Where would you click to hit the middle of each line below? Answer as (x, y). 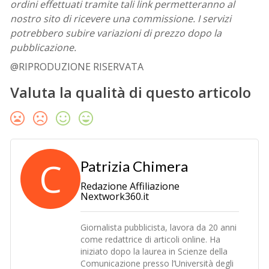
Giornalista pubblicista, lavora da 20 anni (159, 228)
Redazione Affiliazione (130, 186)
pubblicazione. (44, 48)
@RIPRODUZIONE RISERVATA (77, 67)
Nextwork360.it (115, 197)
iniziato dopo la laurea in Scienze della (154, 252)
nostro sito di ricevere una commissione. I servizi (121, 19)
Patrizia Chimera (134, 166)
